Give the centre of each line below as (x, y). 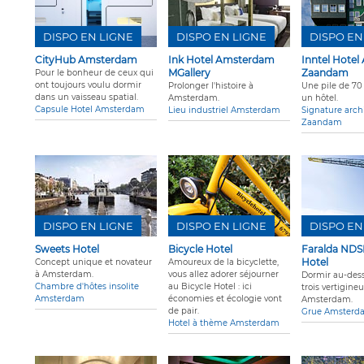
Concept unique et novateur (93, 262)
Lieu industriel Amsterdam (224, 110)
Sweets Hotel (67, 249)
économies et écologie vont (225, 299)
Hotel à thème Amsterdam (224, 323)
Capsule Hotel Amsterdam (90, 110)
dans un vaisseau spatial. (87, 97)
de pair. (184, 311)
